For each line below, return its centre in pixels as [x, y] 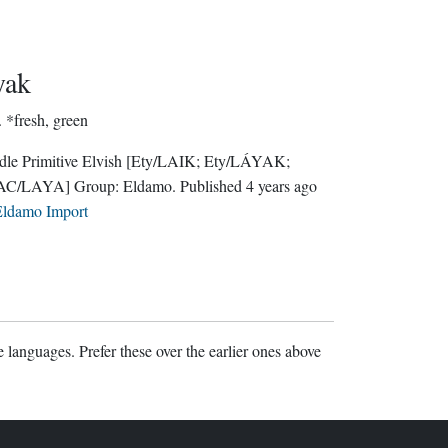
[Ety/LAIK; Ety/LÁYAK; [207, 160]
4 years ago [281, 185]
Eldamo [147, 185]
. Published [212, 185]
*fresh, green [46, 119]
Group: [98, 185]
